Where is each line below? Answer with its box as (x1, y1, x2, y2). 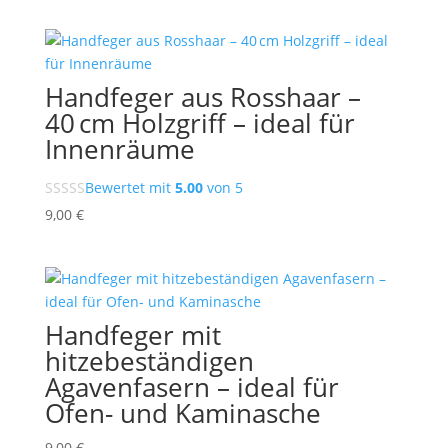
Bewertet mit (84, 177, 175, 197)
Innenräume (44, 130, 195, 167)
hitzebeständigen (44, 343, 254, 379)
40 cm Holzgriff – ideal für (44, 104, 355, 141)
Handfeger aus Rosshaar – (44, 78, 361, 115)
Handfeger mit (44, 317, 221, 353)
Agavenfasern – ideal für (44, 369, 339, 405)
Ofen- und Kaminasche (44, 395, 321, 431)
